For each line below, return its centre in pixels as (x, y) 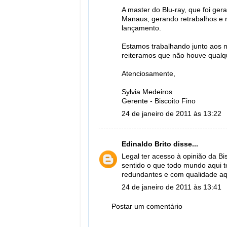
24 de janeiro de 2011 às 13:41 (172, 187)
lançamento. (141, 28)
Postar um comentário (147, 207)
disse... (185, 144)
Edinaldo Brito (146, 144)
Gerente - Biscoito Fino (159, 101)
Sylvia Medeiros (147, 92)
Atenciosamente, (148, 74)
